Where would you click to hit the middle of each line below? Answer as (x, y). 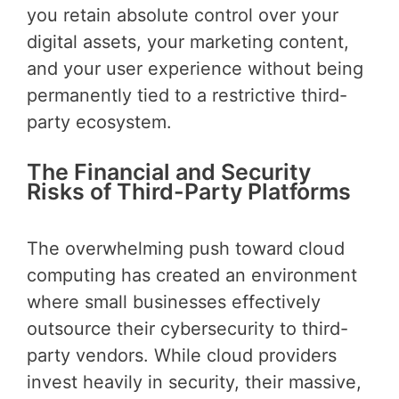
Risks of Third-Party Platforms (189, 192)
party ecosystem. (99, 122)
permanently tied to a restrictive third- (187, 96)
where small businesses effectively (174, 301)
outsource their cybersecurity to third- (187, 328)
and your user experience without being (195, 69)
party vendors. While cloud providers (182, 355)
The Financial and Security (169, 172)
